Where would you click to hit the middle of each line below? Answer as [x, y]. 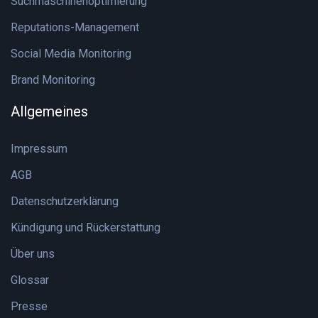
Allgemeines [49, 111]
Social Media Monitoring [71, 54]
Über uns [33, 254]
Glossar [30, 280]
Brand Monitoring [53, 80]
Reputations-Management [75, 27]
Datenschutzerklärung [65, 201]
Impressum [39, 149]
